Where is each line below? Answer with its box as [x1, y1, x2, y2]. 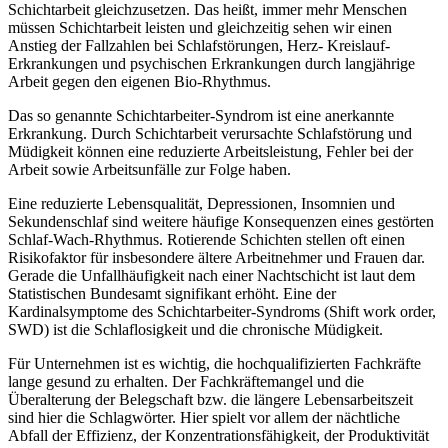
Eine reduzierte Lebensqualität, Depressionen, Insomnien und [8, 195, 395, 213]
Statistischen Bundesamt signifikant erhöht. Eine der [8, 285, 336, 303]
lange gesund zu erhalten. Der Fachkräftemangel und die [8, 373, 364, 391]
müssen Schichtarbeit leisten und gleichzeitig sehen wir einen [8, 19, 392, 37]
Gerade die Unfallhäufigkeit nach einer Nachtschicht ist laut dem [8, 267, 415, 285]
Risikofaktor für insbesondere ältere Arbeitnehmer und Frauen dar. [8, 249, 425, 267]
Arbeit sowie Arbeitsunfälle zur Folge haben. [8, 161, 291, 179]
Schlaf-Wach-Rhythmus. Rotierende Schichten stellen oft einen [8, 231, 405, 249]
